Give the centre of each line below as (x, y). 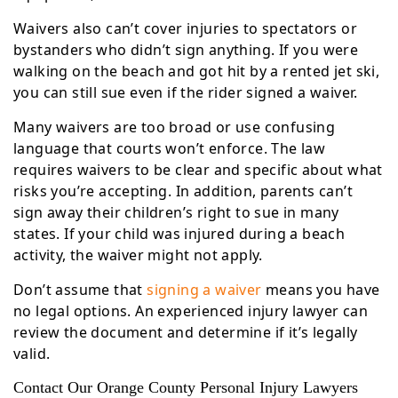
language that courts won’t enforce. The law (170, 148)
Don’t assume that (80, 290)
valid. (32, 354)
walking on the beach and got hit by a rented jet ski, (197, 71)
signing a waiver (204, 290)
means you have (321, 290)
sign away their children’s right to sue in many (176, 212)
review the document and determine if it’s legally (186, 332)
